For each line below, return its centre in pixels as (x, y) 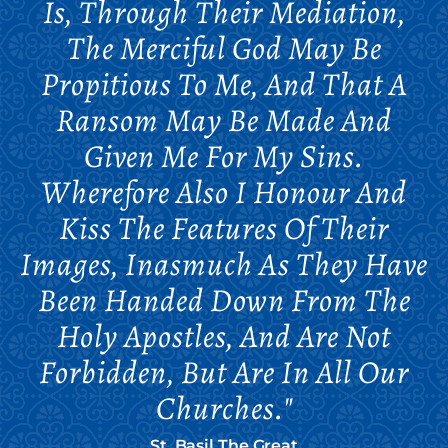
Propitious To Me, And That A (224, 83)
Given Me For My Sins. (224, 155)
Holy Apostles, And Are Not (224, 335)
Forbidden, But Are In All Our (224, 371)
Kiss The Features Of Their (224, 227)
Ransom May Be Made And (224, 119)
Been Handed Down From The (224, 299)
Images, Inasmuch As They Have (224, 263)
